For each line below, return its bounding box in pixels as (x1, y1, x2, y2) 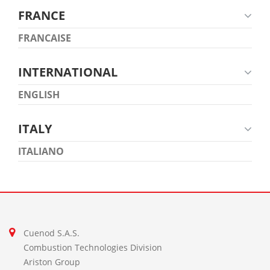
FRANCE (18, 7, 65, 24)
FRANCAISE (18, 31, 71, 45)
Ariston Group (24, 256, 80, 268)
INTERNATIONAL (18, 63, 118, 80)
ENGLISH (18, 87, 60, 101)
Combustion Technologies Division (24, 241, 162, 253)
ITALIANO (18, 144, 64, 158)
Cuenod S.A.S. (24, 227, 80, 239)
